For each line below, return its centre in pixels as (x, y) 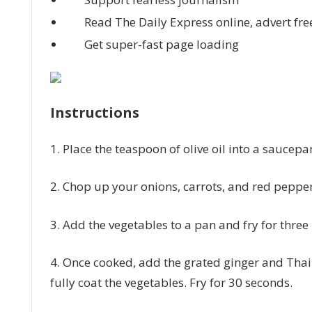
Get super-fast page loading (160, 44)
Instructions (96, 112)
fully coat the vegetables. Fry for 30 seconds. (171, 283)
